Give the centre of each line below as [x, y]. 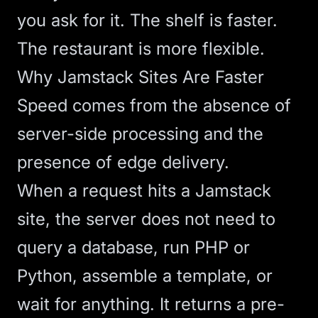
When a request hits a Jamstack [144, 191]
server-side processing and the [140, 134]
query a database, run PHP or [133, 247]
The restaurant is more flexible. [141, 49]
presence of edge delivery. [123, 162]
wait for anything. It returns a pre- [151, 304]
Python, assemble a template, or [145, 276]
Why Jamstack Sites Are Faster [141, 77]
